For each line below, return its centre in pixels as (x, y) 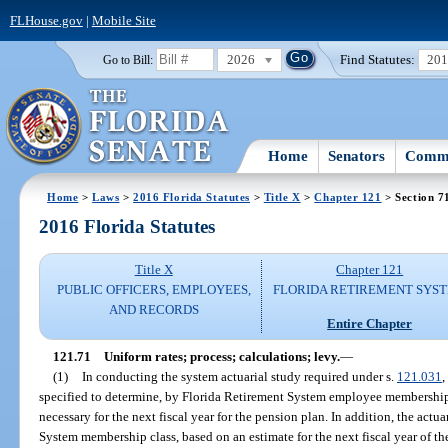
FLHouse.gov (46, 20)
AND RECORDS (153, 310)
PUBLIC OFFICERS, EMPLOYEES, (153, 290)
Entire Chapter (370, 323)
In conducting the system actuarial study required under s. (239, 376)
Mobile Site (123, 20)
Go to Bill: (127, 59)
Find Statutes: (378, 59)
